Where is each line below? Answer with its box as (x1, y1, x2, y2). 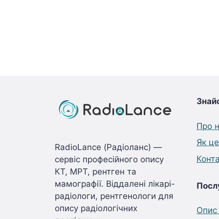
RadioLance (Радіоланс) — (55, 142, 162, 152)
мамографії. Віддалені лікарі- (55, 179, 175, 189)
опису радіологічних (55, 203, 137, 213)
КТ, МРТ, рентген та (55, 167, 136, 176)
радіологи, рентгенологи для (55, 191, 174, 201)
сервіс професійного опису (55, 154, 164, 164)
